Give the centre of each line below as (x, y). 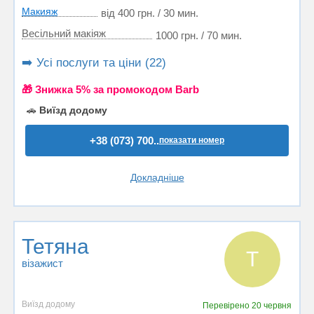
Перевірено (227, 306)
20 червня (272, 306)
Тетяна (55, 246)
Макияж (40, 11)
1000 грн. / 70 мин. (199, 35)
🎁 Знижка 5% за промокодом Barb (110, 89)
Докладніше (157, 177)
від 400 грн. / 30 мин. (150, 13)
